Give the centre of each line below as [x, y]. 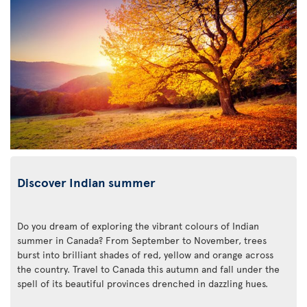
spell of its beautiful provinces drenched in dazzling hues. [143, 283]
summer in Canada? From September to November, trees [142, 240]
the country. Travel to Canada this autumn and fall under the [148, 269]
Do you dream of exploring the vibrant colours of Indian [138, 225]
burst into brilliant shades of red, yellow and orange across [145, 254]
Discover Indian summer [86, 182]
